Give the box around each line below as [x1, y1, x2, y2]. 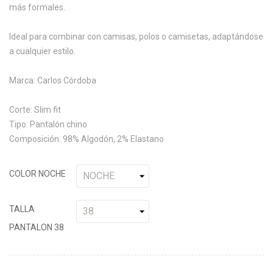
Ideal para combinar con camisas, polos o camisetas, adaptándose [9, 31, 263, 41]
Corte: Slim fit [9, 104, 61, 115]
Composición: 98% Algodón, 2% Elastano [9, 133, 164, 144]
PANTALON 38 [9, 222, 64, 232]
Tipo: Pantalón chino [9, 119, 87, 129]
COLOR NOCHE [9, 168, 66, 179]
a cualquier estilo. [9, 46, 76, 56]
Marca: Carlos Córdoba [9, 75, 96, 85]
